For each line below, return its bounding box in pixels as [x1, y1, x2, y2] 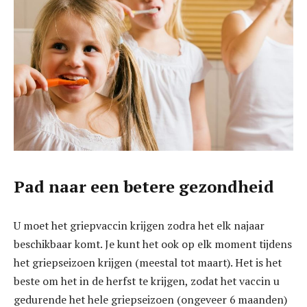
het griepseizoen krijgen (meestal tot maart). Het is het [14, 255, 282, 271]
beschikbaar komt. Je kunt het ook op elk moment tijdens [14, 236, 292, 252]
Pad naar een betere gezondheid [14, 175, 274, 197]
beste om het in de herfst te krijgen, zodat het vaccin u [14, 273, 280, 289]
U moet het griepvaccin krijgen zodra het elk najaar [14, 218, 265, 234]
